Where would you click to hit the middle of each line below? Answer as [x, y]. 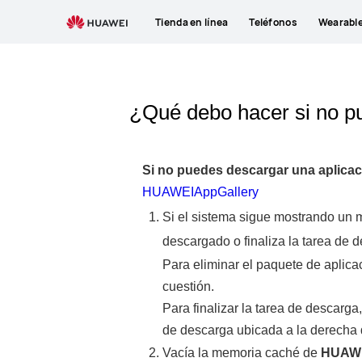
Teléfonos [273, 22]
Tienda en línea [192, 22]
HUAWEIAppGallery [200, 192]
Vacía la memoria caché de [241, 353]
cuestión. [188, 286]
